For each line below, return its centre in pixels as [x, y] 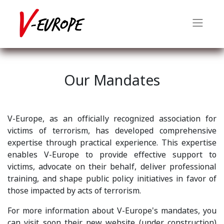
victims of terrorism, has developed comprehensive [112, 131]
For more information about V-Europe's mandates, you [112, 211]
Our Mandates [112, 80]
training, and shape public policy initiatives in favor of [112, 179]
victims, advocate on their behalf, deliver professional [112, 167]
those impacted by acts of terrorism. [75, 191]
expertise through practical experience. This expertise [112, 143]
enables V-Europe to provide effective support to [112, 155]
